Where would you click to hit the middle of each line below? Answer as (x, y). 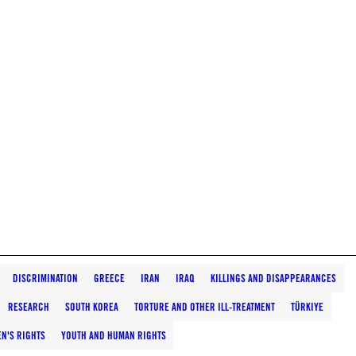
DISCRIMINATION (45, 278)
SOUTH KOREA (92, 307)
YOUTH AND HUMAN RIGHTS (114, 335)
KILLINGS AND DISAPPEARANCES (273, 278)
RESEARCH (29, 307)
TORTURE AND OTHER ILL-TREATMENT (205, 307)
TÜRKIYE (307, 307)
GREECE (109, 278)
